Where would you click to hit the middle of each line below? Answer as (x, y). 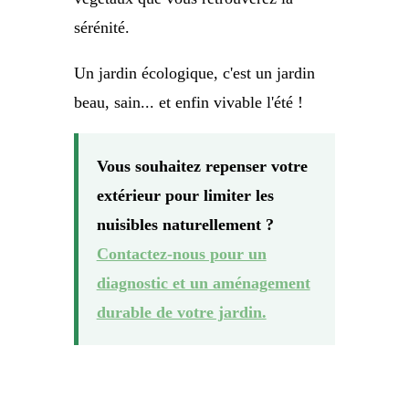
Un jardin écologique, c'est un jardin (194, 73)
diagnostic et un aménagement (203, 283)
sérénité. (101, 27)
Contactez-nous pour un (181, 253)
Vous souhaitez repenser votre (202, 166)
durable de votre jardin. (181, 312)
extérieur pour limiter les (185, 195)
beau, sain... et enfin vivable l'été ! (188, 102)
